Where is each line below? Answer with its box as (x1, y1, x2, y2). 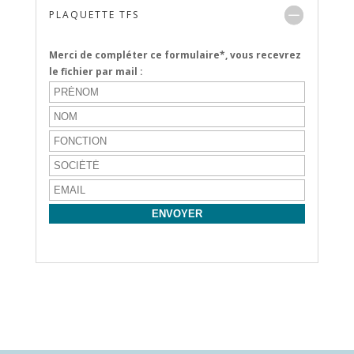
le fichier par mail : (48, 65, 143, 78)
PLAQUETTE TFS (48, 8, 139, 21)
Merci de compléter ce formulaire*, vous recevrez (48, 48, 301, 62)
